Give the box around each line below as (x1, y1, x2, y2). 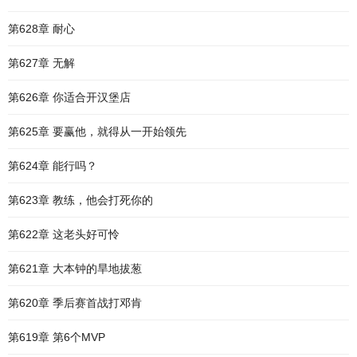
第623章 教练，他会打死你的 (8, 194, 153, 206)
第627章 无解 (8, 57, 75, 69)
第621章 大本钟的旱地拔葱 (8, 262, 142, 275)
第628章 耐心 (8, 22, 75, 35)
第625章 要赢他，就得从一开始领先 (8, 125, 186, 138)
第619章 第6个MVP (8, 331, 105, 343)
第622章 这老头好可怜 (8, 228, 120, 241)
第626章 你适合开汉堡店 (8, 91, 131, 104)
